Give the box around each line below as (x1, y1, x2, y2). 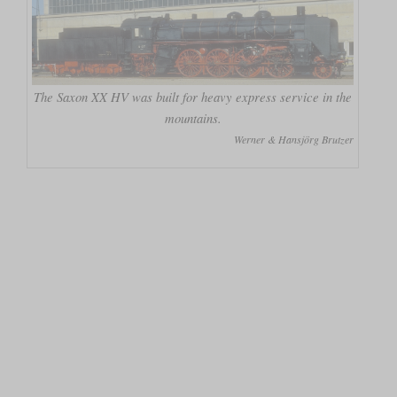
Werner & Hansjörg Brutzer (233, 131, 354, 146)
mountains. (164, 108, 222, 127)
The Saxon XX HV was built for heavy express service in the (34, 87, 352, 105)
